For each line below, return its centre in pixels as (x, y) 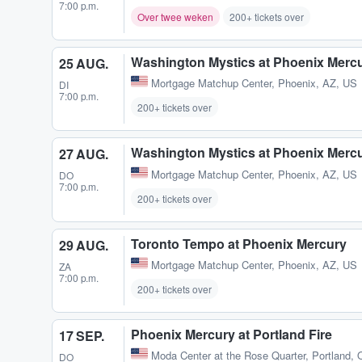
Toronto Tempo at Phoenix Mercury (239, 243)
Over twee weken (175, 17)
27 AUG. (84, 154)
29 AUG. (84, 245)
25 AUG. (84, 64)
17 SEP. (82, 335)
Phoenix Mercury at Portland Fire (232, 334)
